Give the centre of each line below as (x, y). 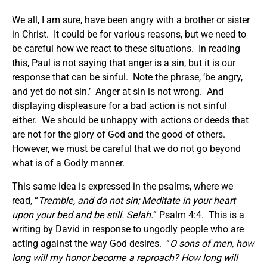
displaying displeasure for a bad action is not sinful (119, 105)
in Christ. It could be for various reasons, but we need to (129, 34)
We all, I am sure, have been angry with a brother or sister (131, 20)
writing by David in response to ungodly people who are (128, 229)
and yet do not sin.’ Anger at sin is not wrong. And (118, 91)
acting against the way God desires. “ (91, 243)
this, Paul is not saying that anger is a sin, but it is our (124, 63)
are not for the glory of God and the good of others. (120, 134)
